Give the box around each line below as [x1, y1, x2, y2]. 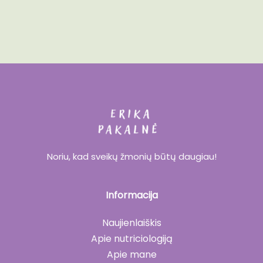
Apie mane [106, 247, 157, 261]
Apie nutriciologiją [90, 231, 173, 245]
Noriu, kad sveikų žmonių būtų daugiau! [46, 150, 217, 163]
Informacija [105, 188, 158, 202]
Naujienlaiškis [102, 215, 161, 230]
